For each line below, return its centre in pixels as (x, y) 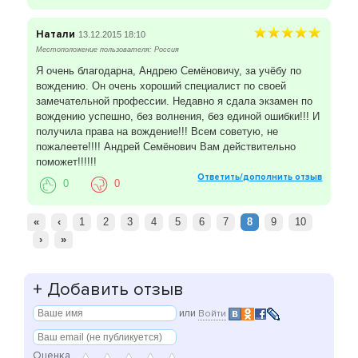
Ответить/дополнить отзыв (260, 177)
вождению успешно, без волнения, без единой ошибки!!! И (177, 117)
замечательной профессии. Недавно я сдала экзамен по (174, 101)
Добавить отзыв (113, 290)
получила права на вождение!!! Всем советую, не (157, 132)
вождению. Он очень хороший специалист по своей (161, 86)
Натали (55, 35)
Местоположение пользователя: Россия (107, 50)
